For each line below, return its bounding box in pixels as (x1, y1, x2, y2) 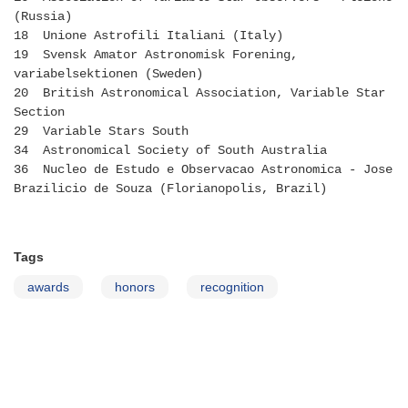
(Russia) (14, 9, 72, 25)
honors (115, 280, 155, 295)
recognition (200, 280, 264, 295)
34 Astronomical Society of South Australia (14, 143, 327, 158)
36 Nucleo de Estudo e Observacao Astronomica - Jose (14, 162, 393, 178)
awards (27, 280, 69, 295)
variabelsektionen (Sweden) (14, 66, 203, 82)
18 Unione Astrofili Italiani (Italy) (14, 28, 283, 44)
